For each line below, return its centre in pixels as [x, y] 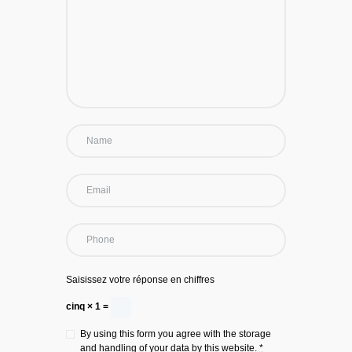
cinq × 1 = [88, 307]
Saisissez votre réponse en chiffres [140, 279]
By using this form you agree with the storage [176, 334]
